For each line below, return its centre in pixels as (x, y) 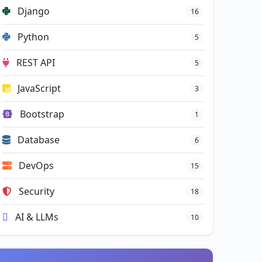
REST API (35, 63)
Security (35, 191)
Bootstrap (41, 114)
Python (32, 37)
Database (37, 140)
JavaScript (38, 88)
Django (32, 11)
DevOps (35, 166)
